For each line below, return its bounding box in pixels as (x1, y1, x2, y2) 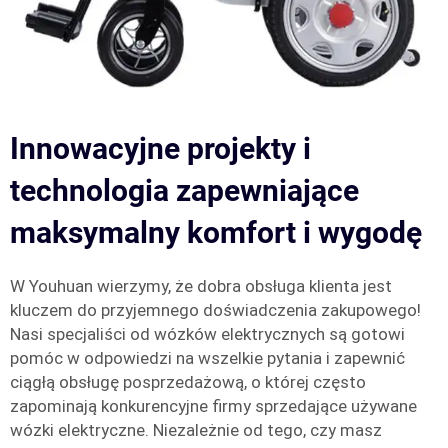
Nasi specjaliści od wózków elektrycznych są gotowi (10, 324, 405, 344)
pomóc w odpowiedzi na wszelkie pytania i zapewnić (10, 348, 405, 368)
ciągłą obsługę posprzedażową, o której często (10, 372, 366, 392)
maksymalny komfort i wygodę (10, 215, 422, 250)
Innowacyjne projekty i (10, 131, 311, 166)
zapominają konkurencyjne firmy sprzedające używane (10, 396, 417, 416)
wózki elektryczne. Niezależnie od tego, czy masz (10, 420, 382, 440)
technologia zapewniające (10, 173, 359, 208)
